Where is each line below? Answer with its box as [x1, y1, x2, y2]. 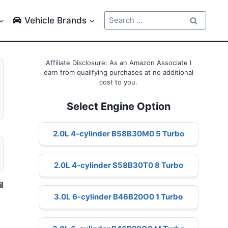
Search [104, 11, 129, 21]
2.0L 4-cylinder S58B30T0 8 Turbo [53, 160, 183, 170]
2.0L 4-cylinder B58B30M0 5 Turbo [52, 128, 184, 138]
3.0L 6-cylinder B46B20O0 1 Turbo [54, 192, 183, 202]
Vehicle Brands [24, 15, 87, 25]
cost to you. [99, 78, 138, 86]
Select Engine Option [66, 100, 170, 112]
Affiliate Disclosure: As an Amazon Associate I [45, 59, 191, 67]
